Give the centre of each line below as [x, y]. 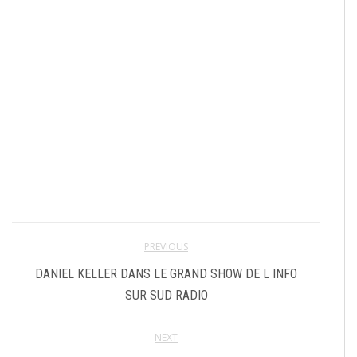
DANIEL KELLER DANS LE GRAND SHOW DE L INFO [166, 274]
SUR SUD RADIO [166, 296]
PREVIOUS [166, 247]
